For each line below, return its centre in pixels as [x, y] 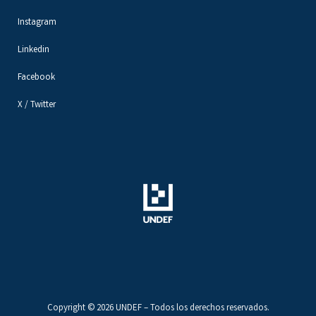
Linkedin [34, 50]
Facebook [36, 78]
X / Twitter [37, 105]
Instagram [37, 23]
